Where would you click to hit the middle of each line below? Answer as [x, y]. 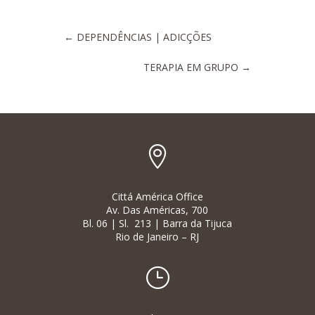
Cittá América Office [157, 196]
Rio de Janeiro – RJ [157, 236]
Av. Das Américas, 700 [157, 210]
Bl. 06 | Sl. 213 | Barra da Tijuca [157, 223]
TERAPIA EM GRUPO [191, 67]
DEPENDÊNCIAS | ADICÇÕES [144, 37]
